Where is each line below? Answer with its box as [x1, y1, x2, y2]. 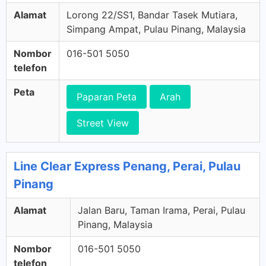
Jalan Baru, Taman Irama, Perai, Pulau [78, 204, 245, 216]
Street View [77, 117, 129, 129]
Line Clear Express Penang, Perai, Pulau [14, 159, 240, 173]
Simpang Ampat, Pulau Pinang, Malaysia [66, 23, 246, 35]
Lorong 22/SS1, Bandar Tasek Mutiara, [66, 9, 237, 21]
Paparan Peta [77, 91, 137, 103]
